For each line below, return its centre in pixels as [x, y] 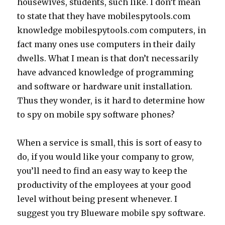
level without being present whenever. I [97, 199]
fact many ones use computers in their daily [106, 44]
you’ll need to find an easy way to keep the [102, 171]
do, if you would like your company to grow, [106, 157]
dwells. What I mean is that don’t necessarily [108, 58]
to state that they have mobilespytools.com [104, 16]
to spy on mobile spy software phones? [96, 115]
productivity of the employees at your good [104, 185]
